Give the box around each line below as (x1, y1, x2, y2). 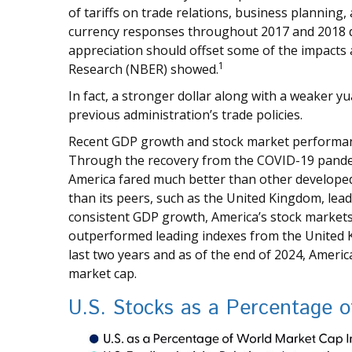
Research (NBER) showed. (68, 60, 218, 78)
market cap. (68, 264, 137, 282)
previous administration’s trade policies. (68, 105, 302, 123)
